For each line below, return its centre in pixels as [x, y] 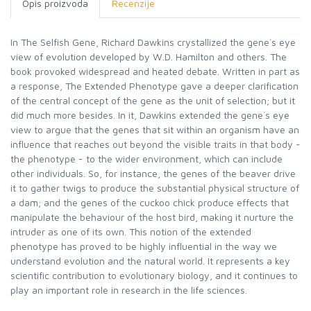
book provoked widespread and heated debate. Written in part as [155, 71]
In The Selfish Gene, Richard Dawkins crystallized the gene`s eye [153, 42]
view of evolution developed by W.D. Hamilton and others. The [149, 57]
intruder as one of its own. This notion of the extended [131, 232]
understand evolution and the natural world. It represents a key [150, 261]
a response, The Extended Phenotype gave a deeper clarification [154, 86]
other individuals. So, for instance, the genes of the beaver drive [153, 173]
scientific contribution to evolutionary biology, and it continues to [154, 275]
